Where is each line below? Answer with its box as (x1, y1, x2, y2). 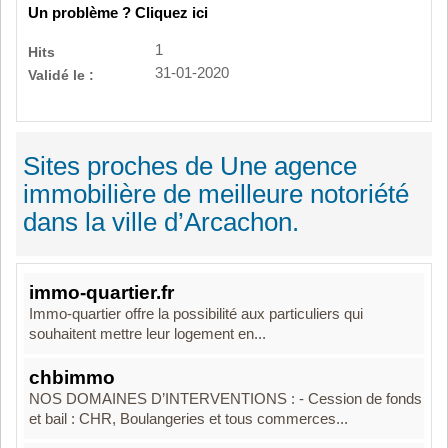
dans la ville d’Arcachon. (23, 207, 299, 237)
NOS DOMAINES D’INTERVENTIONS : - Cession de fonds (29, 391, 422, 407)
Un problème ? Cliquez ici (28, 5, 208, 21)
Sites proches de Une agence (23, 151, 357, 181)
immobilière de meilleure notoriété (23, 179, 409, 209)
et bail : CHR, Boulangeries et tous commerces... (29, 411, 348, 427)
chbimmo (29, 367, 115, 388)
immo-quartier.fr (29, 282, 174, 303)
